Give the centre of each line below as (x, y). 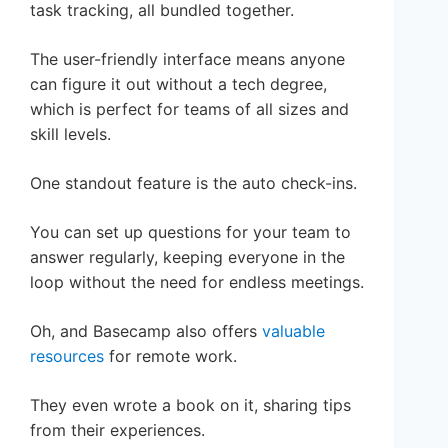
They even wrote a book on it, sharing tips (190, 404)
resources (67, 355)
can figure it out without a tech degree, (178, 83)
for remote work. (170, 355)
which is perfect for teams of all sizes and (189, 108)
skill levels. (70, 133)
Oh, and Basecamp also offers (146, 330)
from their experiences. (117, 429)
